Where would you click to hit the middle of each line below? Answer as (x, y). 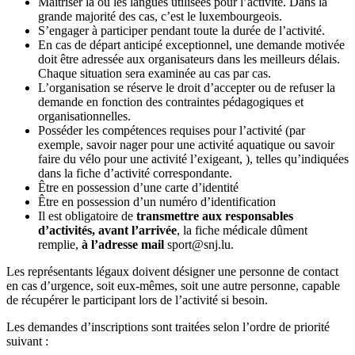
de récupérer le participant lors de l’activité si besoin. (137, 300)
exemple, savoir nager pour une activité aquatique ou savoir (186, 145)
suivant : (27, 342)
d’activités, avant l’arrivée (107, 231)
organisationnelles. (84, 116)
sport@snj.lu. (200, 245)
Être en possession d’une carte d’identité (138, 188)
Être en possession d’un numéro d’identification (157, 202)
